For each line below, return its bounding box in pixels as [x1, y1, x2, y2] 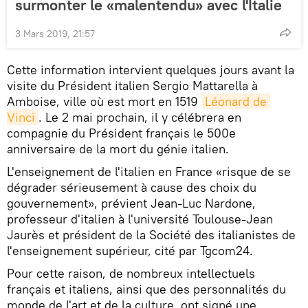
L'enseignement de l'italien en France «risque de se [7, 163, 291, 179]
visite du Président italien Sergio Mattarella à [7, 77, 258, 93]
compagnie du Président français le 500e [7, 124, 236, 141]
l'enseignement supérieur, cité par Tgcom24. [7, 242, 253, 258]
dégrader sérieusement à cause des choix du [7, 179, 256, 195]
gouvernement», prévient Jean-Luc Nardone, [7, 195, 256, 211]
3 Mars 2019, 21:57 [15, 27, 95, 40]
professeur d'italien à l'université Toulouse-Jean [7, 210, 273, 227]
